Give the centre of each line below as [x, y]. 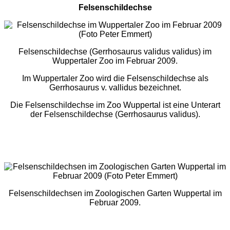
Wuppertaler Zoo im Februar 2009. [115, 61]
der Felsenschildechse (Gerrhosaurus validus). [115, 114]
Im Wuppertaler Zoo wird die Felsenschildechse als [115, 78]
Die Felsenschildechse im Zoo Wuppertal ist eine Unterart [115, 105]
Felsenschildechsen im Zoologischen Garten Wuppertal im [115, 193]
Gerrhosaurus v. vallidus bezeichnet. [115, 87]
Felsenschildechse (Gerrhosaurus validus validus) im [115, 51]
